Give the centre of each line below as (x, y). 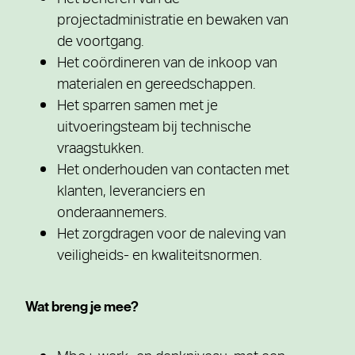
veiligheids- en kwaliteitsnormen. (160, 257)
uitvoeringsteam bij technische (154, 129)
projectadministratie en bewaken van (173, 22)
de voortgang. (101, 43)
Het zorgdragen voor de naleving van (172, 236)
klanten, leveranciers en (131, 193)
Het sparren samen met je (137, 107)
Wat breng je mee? (82, 307)
